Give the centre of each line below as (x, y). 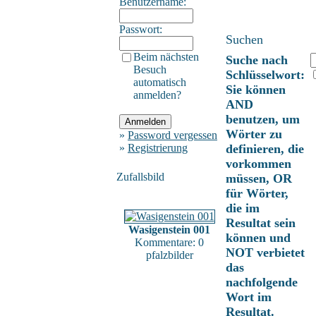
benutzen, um (263, 119)
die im (243, 208)
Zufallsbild (140, 176)
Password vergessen (172, 135)
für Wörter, (257, 193)
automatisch (160, 82)
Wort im (249, 297)
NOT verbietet (265, 252)
